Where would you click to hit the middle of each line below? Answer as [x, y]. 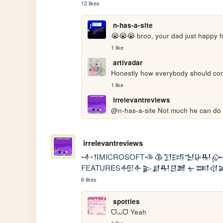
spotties [126, 201]
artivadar [127, 63]
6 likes [89, 179]
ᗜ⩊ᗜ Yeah [129, 212]
